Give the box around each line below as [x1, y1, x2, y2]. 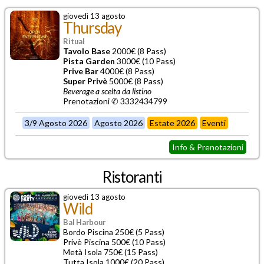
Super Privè [63, 75, 107, 86]
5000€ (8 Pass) [107, 75, 163, 86]
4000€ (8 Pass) [98, 65, 154, 76]
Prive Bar [63, 65, 98, 76]
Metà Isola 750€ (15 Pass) [63, 246, 158, 257]
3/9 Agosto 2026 [25, 117, 88, 128]
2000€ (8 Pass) [110, 45, 166, 56]
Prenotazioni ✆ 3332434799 [63, 95, 167, 106]
